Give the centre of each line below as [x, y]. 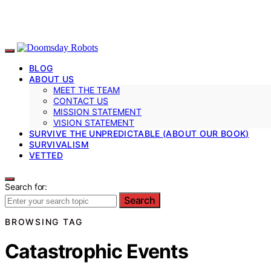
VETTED [46, 155]
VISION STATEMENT [94, 122]
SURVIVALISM [59, 144]
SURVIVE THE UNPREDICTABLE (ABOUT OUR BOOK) [139, 133]
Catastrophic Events [96, 252]
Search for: [26, 186]
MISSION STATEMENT [97, 111]
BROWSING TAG [44, 221]
